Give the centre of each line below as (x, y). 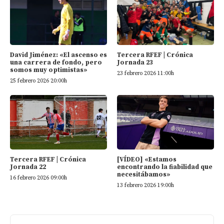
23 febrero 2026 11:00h (145, 73)
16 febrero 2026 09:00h (38, 178)
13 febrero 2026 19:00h (145, 185)
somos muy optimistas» (49, 70)
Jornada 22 (28, 167)
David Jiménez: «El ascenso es (58, 55)
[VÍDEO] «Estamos (147, 159)
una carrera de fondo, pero (56, 62)
